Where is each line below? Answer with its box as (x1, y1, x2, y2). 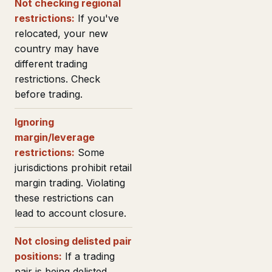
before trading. (15, 87, 83, 100)
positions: (15, 250, 62, 262)
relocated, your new (15, 27, 108, 39)
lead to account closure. (15, 206, 126, 219)
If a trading (62, 250, 115, 262)
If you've (75, 12, 119, 24)
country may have (15, 42, 99, 55)
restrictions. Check (15, 72, 100, 85)
